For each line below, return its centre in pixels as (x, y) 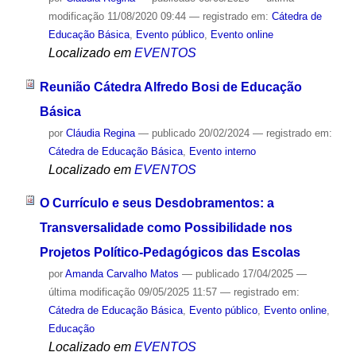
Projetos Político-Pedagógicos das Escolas (170, 253)
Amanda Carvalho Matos (122, 274)
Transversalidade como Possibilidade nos (166, 228)
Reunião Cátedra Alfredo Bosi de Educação (170, 87)
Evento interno (222, 151)
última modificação (91, 292)
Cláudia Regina (100, 133)
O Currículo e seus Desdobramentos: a (157, 203)
